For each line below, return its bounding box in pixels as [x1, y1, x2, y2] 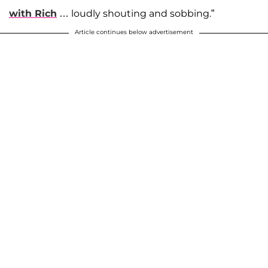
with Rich [9, 8, 57, 20]
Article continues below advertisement [75, 28, 193, 36]
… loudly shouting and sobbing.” [57, 8, 214, 20]
